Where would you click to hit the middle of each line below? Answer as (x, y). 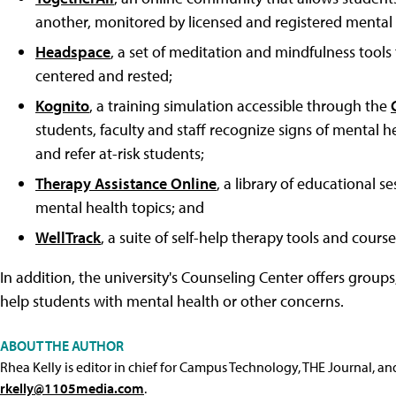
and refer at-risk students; (120, 153)
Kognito (62, 105)
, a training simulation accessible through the (240, 105)
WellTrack (68, 237)
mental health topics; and (120, 207)
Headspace (73, 51)
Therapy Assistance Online (126, 183)
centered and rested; (104, 75)
